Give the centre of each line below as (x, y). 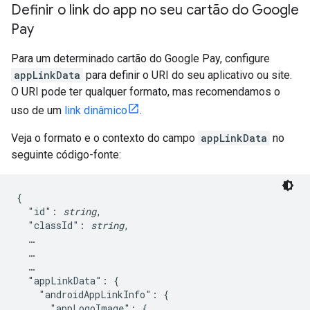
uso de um (38, 110)
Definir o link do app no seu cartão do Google (155, 10)
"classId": (54, 225)
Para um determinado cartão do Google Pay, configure (140, 58)
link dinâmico (96, 110)
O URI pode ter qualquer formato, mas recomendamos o (146, 92)
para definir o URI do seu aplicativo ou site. (188, 75)
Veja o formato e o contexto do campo (104, 138)
